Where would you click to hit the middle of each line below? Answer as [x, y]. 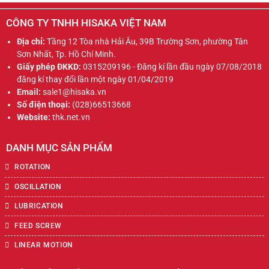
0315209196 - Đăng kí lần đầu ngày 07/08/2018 [171, 67]
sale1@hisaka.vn [73, 92]
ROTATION [32, 167]
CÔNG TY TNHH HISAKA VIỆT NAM [86, 23]
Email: [29, 92]
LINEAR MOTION [43, 245]
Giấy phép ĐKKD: [49, 67]
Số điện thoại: [43, 105]
